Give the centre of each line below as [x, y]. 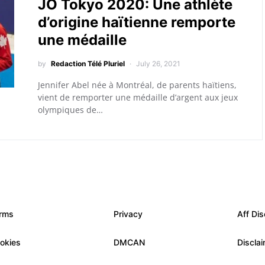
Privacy [128, 214]
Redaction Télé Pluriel [88, 64]
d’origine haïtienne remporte [136, 22]
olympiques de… [70, 110]
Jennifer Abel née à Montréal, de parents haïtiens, [137, 85]
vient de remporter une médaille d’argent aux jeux [138, 97]
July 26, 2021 [158, 64]
